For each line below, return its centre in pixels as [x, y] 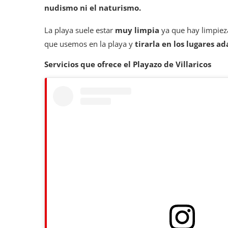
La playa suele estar [80, 30]
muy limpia [137, 30]
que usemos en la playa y [90, 44]
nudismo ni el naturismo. [93, 8]
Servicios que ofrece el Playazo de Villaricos [128, 64]
